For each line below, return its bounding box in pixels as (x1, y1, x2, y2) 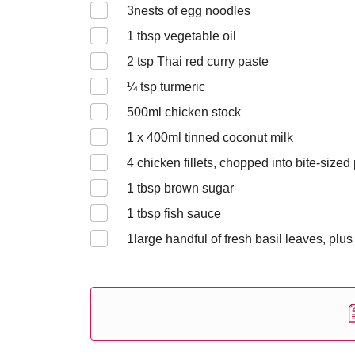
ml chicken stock (148, 105, 241, 119)
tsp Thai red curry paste (134, 55, 269, 68)
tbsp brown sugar (134, 181, 234, 195)
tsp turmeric (137, 80, 205, 94)
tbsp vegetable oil (134, 29, 236, 43)
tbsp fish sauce (134, 207, 221, 220)
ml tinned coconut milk (168, 131, 293, 144)
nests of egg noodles (134, 4, 250, 17)
